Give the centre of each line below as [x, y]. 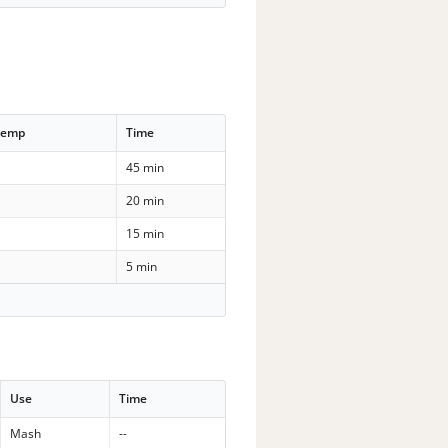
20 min [145, 201]
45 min [145, 168]
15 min [145, 234]
